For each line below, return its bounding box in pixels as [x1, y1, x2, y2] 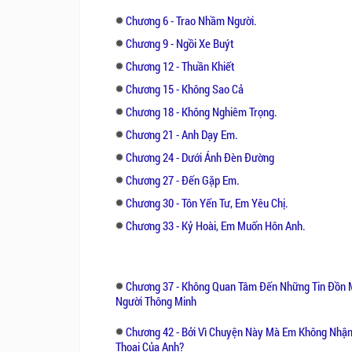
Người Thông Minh [115, 292, 196, 309]
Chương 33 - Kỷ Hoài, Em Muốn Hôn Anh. [126, 217, 306, 233]
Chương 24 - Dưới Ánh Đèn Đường [126, 148, 274, 165]
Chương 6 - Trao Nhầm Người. [126, 12, 257, 28]
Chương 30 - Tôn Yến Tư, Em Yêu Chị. [126, 194, 288, 211]
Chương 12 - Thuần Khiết [126, 57, 235, 74]
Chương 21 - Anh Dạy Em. [126, 126, 238, 142]
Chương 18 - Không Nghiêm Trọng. [126, 103, 277, 119]
